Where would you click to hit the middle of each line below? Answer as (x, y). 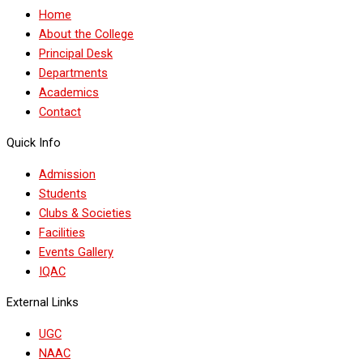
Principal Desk (76, 53)
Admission (67, 174)
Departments (73, 73)
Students (63, 193)
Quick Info (34, 143)
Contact (60, 111)
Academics (69, 92)
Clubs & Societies (85, 213)
